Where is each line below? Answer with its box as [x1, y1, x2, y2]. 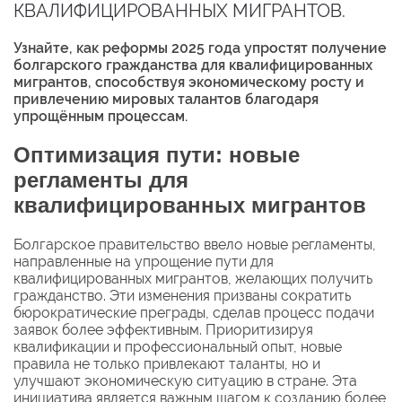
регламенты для [13, 166, 188, 193]
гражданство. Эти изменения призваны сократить [13, 286, 351, 304]
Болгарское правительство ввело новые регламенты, [13, 235, 376, 253]
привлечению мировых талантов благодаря [13, 90, 319, 108]
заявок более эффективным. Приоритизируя [13, 320, 313, 338]
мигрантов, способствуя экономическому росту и [13, 73, 364, 91]
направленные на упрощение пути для [13, 252, 274, 270]
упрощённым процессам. [13, 107, 188, 125]
